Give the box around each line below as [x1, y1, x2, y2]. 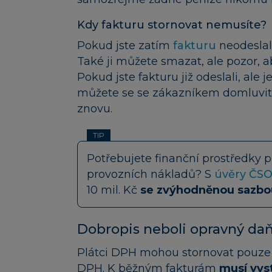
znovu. [77, 101, 112, 115]
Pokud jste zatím [77, 38, 173, 52]
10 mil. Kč [87, 183, 140, 197]
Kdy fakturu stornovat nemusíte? [77, 18, 267, 32]
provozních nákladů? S [87, 167, 214, 181]
